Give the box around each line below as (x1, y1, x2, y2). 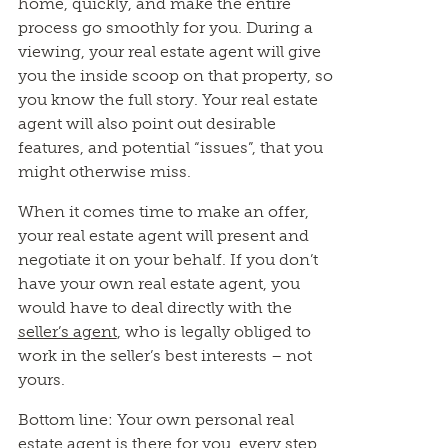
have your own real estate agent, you (17, 274, 300, 293)
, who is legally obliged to (116, 322, 311, 341)
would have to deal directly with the (17, 298, 292, 317)
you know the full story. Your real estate (17, 90, 318, 109)
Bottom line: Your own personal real (17, 410, 294, 429)
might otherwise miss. (17, 162, 191, 181)
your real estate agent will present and (17, 226, 309, 245)
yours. (17, 370, 65, 389)
